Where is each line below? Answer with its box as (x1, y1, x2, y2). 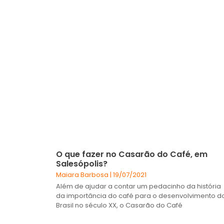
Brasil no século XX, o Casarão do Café (56, 200, 182, 210)
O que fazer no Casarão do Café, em (56, 148, 207, 160)
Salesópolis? (56, 157, 107, 169)
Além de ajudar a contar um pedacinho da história (56, 181, 221, 191)
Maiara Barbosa (56, 169, 110, 179)
